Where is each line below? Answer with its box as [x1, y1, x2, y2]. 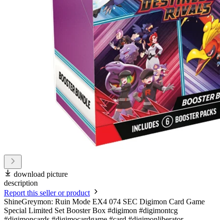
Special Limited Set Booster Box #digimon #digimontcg [4, 206, 178, 215]
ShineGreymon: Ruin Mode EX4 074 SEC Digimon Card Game [4, 197, 205, 206]
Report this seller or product [4, 189, 90, 197]
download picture [14, 170, 68, 179]
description [4, 179, 38, 188]
